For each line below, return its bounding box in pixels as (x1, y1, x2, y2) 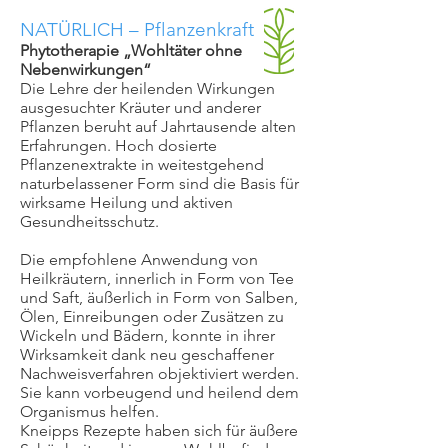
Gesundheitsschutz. (20, 212, 159, 231)
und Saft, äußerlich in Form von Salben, (20, 288, 298, 307)
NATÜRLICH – (20, 18, 144, 41)
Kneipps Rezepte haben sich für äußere (20, 421, 298, 440)
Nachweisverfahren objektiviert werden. (20, 364, 299, 383)
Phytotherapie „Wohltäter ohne (20, 41, 242, 60)
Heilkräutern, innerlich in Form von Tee (20, 269, 294, 288)
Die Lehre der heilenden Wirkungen (20, 79, 275, 98)
